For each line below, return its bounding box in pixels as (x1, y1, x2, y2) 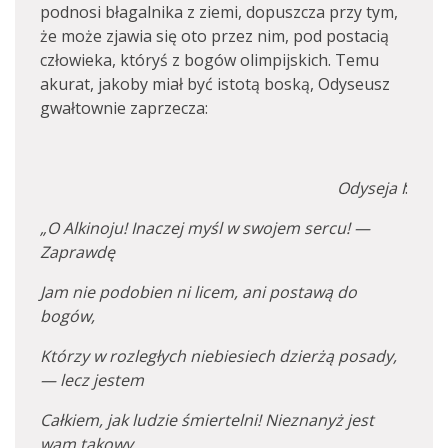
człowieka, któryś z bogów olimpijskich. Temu (40, 49, 379, 71)
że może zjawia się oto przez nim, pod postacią (40, 25, 389, 47)
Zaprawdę (40, 241, 115, 263)
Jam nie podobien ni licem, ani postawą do (40, 281, 357, 303)
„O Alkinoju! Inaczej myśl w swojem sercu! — (40, 217, 370, 239)
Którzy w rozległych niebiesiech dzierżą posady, (40, 345, 397, 367)
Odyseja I (337, 177, 405, 199)
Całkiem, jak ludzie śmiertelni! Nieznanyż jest (40, 409, 374, 431)
